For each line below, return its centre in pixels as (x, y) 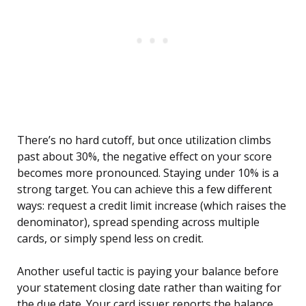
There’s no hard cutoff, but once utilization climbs (144, 140)
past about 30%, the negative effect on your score (144, 157)
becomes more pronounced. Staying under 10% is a (148, 173)
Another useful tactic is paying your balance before (148, 272)
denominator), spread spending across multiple (138, 222)
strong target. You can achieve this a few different (144, 190)
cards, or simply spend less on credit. (110, 239)
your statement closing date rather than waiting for (149, 288)
